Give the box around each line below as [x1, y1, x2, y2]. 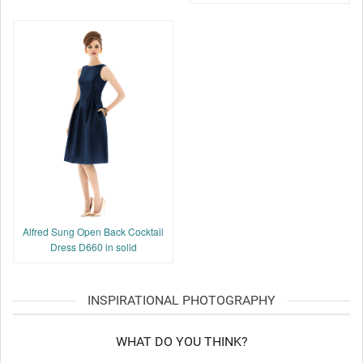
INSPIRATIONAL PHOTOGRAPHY [88, 293, 275, 309]
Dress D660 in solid [49, 240, 137, 254]
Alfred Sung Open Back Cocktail [23, 224, 164, 239]
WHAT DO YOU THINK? [115, 334, 248, 350]
